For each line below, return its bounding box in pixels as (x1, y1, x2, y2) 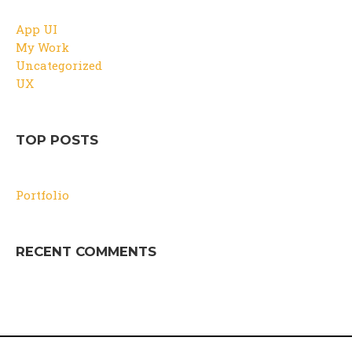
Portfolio (16, 187, 69, 203)
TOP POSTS (16, 131, 98, 148)
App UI (16, 20, 57, 37)
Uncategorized (16, 57, 102, 73)
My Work (16, 38, 69, 55)
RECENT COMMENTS (16, 244, 156, 260)
